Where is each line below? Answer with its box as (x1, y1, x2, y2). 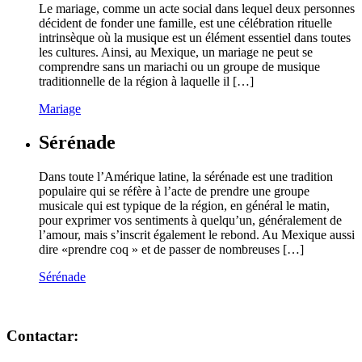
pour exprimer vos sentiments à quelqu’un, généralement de (39, 213, 342, 228)
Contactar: (6, 327, 78, 345)
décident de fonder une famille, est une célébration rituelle (39, 15, 332, 30)
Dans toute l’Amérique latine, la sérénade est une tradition (39, 170, 333, 184)
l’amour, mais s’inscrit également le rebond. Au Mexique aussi (39, 228, 355, 242)
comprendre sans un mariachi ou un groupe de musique (39, 59, 320, 74)
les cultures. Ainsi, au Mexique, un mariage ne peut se (39, 44, 313, 59)
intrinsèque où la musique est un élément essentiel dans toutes (39, 30, 351, 44)
